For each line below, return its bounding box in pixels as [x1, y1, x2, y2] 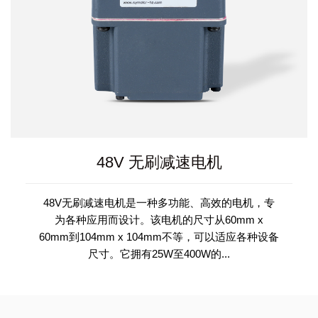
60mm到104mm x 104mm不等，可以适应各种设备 [39, 230, 279, 243]
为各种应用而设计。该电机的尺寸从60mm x [55, 213, 263, 226]
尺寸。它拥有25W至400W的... [88, 247, 230, 260]
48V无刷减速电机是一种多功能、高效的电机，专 [43, 196, 275, 209]
